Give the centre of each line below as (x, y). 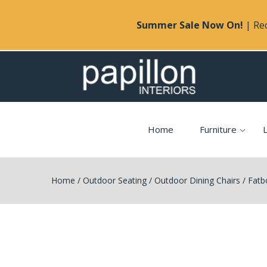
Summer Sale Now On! (190, 25)
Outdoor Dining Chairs (198, 180)
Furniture (218, 129)
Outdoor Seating (115, 180)
